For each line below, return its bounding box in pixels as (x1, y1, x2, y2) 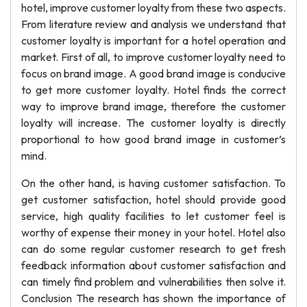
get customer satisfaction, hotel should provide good (21, 193, 286, 206)
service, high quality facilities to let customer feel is (21, 209, 286, 223)
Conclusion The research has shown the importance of (21, 291, 286, 305)
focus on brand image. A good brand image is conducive (21, 66, 286, 80)
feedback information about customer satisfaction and (21, 258, 286, 272)
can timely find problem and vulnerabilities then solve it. (21, 275, 286, 288)
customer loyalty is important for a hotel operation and (21, 34, 286, 47)
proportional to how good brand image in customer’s (21, 132, 286, 146)
